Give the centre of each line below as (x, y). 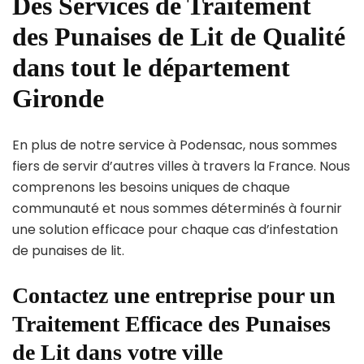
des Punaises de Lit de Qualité (179, 36)
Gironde (58, 98)
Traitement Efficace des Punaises (171, 324)
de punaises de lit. (68, 251)
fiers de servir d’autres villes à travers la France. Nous (181, 167)
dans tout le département (151, 67)
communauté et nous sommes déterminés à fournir (177, 209)
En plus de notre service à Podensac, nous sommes (175, 145)
